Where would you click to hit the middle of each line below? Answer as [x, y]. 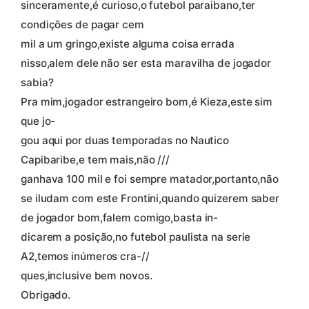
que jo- [38, 121]
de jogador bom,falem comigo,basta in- [120, 217]
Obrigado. [46, 295]
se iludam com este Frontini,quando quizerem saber [150, 198]
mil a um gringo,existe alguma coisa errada [128, 43]
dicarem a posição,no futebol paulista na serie [136, 237]
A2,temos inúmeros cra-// [85, 256]
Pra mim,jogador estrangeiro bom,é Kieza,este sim [147, 101]
